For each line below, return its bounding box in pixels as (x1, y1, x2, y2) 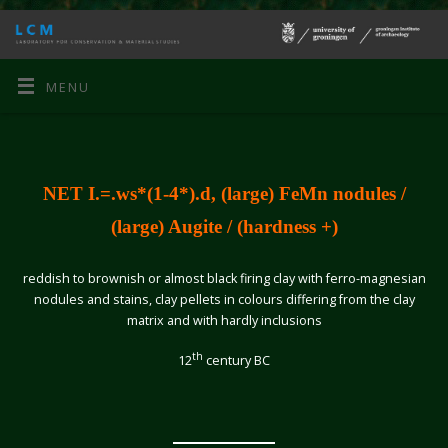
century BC (203, 352, 270, 370)
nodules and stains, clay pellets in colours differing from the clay (33, 291, 415, 309)
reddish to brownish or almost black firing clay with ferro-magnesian (22, 270, 426, 288)
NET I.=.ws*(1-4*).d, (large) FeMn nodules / (42, 183, 406, 205)
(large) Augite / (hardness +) (110, 216, 338, 238)
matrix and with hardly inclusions (126, 312, 322, 330)
